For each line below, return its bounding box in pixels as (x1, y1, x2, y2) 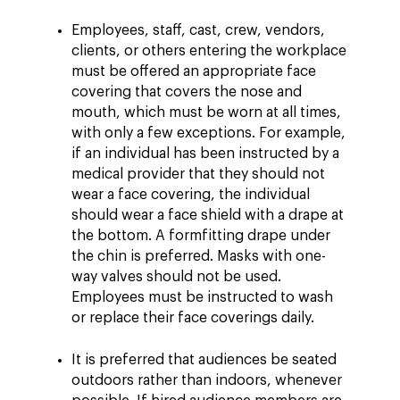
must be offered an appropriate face (71, 64, 316, 79)
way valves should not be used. (71, 270, 281, 284)
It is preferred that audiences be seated (71, 353, 337, 367)
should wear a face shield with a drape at (71, 208, 344, 222)
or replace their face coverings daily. (71, 311, 314, 325)
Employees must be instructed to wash (71, 290, 333, 304)
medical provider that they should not (71, 167, 325, 181)
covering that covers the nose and (71, 85, 302, 99)
